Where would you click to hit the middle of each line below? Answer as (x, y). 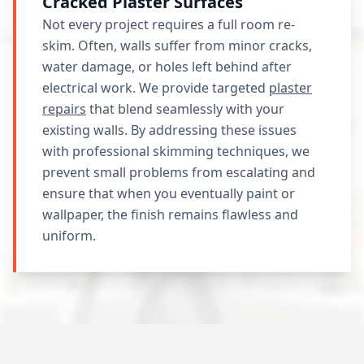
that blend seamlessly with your (185, 109)
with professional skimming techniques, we (176, 151)
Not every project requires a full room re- (169, 24)
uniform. (69, 236)
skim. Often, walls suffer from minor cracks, (177, 45)
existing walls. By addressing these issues (169, 130)
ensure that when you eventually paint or (169, 193)
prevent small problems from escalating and (179, 172)
